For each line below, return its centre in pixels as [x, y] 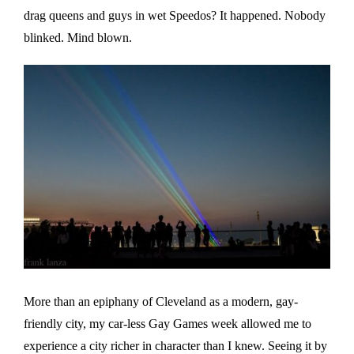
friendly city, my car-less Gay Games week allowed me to [168, 323]
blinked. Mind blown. [78, 37]
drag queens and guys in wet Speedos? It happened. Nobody [175, 15]
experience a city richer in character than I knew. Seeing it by [175, 345]
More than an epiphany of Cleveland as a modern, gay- [161, 301]
